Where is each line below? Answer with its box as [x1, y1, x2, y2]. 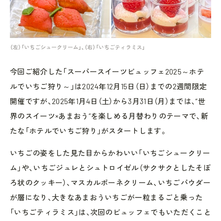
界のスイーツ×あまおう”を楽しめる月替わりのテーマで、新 [10, 111, 208, 121]
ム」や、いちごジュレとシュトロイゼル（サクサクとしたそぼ [10, 163, 211, 173]
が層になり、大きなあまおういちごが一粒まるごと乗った [10, 193, 203, 202]
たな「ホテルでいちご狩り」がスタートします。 [10, 126, 168, 136]
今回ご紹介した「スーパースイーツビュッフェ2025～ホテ [10, 67, 204, 76]
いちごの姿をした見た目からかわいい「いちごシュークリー [10, 148, 211, 158]
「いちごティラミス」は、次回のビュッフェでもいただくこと [10, 208, 211, 217]
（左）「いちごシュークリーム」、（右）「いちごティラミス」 [10, 44, 145, 51]
